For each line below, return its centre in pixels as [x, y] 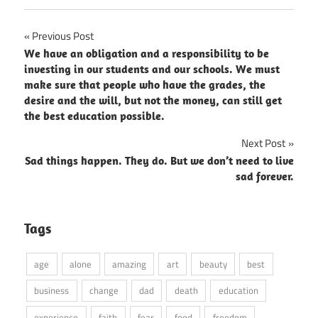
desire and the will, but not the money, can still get [153, 100]
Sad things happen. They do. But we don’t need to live [159, 160]
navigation [68, 67]
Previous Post [63, 35]
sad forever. [265, 176]
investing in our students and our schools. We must [152, 68]
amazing [129, 264]
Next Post [263, 143]
